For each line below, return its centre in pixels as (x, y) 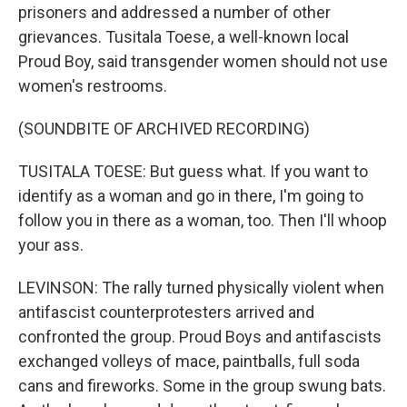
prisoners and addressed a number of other (174, 12)
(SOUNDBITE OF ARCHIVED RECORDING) (164, 129)
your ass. (51, 245)
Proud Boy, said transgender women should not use (203, 61)
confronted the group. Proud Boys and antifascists (200, 337)
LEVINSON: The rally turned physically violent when (201, 288)
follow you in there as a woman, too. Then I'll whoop (203, 220)
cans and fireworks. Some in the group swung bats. (202, 386)
